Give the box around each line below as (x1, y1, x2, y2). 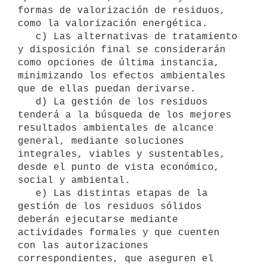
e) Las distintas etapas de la (18, 188, 36, 199)
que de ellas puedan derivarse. (18, 83, 196, 94)
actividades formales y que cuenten (18, 227, 220, 238)
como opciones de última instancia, (18, 57, 220, 68)
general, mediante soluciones (18, 135, 184, 147)
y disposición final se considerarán (18, 44, 226, 55)
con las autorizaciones (18, 240, 148, 251)
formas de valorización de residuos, (18, 5, 226, 16)
